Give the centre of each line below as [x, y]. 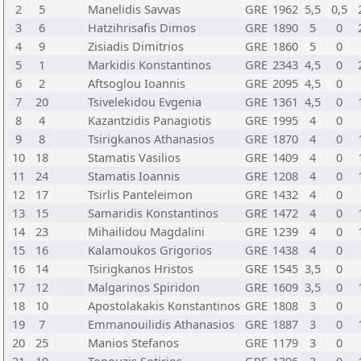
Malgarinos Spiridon [144, 287]
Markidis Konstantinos [149, 64]
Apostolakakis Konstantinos [164, 305]
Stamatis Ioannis [134, 176]
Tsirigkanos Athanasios [151, 139]
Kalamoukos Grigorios [150, 250]
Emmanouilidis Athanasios [161, 324]
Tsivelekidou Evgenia [145, 102]
